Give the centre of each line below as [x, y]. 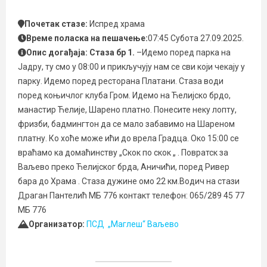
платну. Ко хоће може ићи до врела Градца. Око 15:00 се [128, 138]
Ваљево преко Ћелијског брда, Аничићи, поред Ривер [124, 167]
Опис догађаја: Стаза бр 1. [80, 52]
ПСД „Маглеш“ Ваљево [132, 224]
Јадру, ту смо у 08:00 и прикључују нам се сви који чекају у [131, 67]
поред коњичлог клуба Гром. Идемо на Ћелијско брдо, [124, 95]
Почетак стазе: [57, 24]
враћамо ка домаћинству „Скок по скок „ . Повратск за [123, 153]
